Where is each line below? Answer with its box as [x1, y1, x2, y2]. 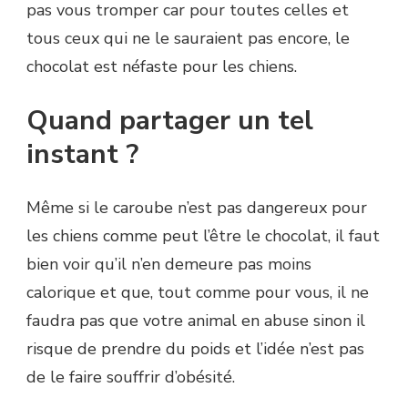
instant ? [26, 136, 138, 174]
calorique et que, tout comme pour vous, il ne [26, 281, 369, 304]
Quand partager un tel [26, 102, 313, 140]
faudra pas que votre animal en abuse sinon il [26, 310, 365, 332]
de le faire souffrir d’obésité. [26, 366, 235, 389]
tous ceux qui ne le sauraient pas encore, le [26, 27, 350, 50]
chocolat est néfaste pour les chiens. [26, 56, 297, 78]
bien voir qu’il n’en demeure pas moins [26, 253, 311, 276]
